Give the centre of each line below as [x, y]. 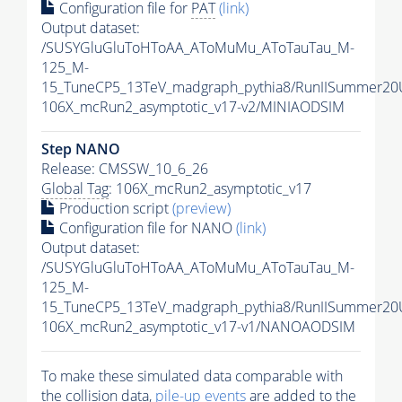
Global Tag [75, 188]
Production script [114, 208]
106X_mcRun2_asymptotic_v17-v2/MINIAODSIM [193, 106]
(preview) [201, 208]
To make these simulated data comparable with [192, 376]
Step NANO [81, 149]
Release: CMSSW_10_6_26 [125, 168]
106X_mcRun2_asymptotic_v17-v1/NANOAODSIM [198, 326]
